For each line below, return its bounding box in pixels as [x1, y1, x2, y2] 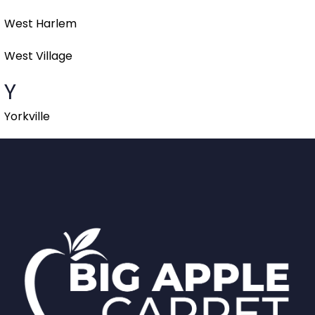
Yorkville [4, 108, 50, 125]
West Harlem [4, 15, 77, 32]
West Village [4, 48, 72, 65]
